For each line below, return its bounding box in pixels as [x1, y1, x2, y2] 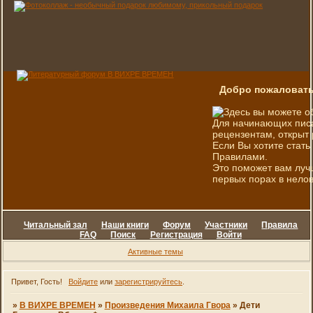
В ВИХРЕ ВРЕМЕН [19, 300, 96, 311]
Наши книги [101, 220, 149, 230]
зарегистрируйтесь [114, 277, 182, 286]
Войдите [68, 277, 98, 286]
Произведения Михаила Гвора [104, 300, 231, 311]
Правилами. [212, 151, 268, 162]
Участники [205, 220, 248, 230]
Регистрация [150, 230, 203, 240]
